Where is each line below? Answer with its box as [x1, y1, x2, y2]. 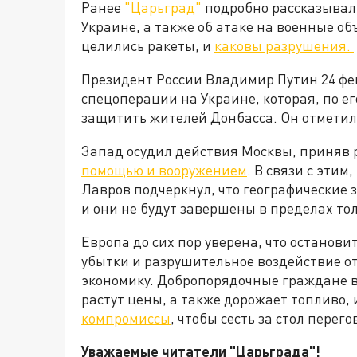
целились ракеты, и [81, 37, 214, 55]
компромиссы [81, 309, 171, 328]
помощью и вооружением [81, 161, 247, 179]
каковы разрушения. [214, 37, 354, 55]
